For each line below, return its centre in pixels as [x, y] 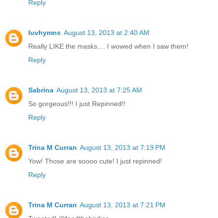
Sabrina [41, 90]
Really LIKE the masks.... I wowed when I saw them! [108, 46]
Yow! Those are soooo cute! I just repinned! [95, 161]
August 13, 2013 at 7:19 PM [123, 147]
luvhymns [45, 32]
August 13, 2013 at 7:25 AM [99, 90]
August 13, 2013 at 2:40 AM [107, 32]
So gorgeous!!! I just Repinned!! [77, 103]
